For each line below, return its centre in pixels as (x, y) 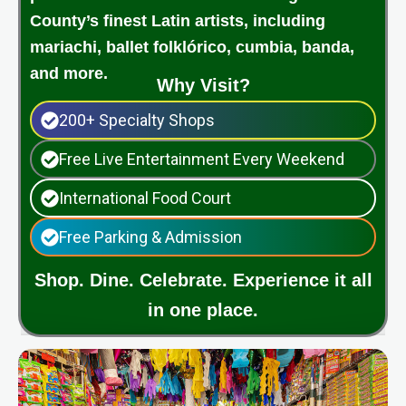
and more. (69, 74)
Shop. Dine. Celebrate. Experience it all (203, 280)
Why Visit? (203, 86)
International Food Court (145, 198)
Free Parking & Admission (150, 237)
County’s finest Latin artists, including (178, 21)
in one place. (203, 310)
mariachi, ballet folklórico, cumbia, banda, (192, 48)
